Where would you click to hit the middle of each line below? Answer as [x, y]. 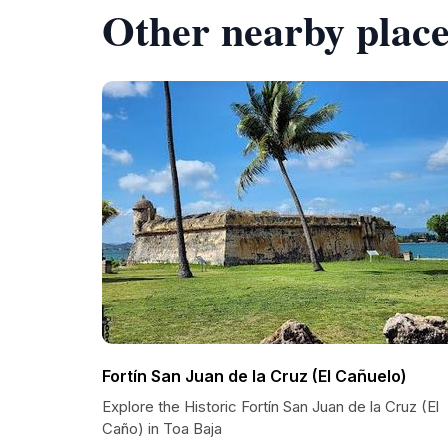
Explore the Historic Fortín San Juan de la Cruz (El [270, 406]
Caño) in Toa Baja [162, 428]
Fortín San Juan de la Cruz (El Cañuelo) [254, 376]
